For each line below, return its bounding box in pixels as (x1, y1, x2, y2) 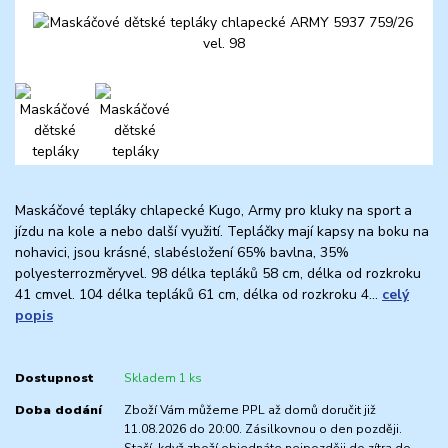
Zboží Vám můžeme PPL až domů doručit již (123, 402, 376, 419)
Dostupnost (15, 370, 94, 387)
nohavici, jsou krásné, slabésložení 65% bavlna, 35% (15, 242, 349, 262)
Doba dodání (15, 402, 102, 419)
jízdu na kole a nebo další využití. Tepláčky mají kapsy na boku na (15, 221, 429, 241)
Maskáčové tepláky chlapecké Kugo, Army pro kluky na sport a (15, 200, 412, 220)
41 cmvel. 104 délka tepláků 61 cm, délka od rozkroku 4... (15, 284, 382, 304)
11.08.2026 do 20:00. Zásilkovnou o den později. (123, 421, 402, 438)
